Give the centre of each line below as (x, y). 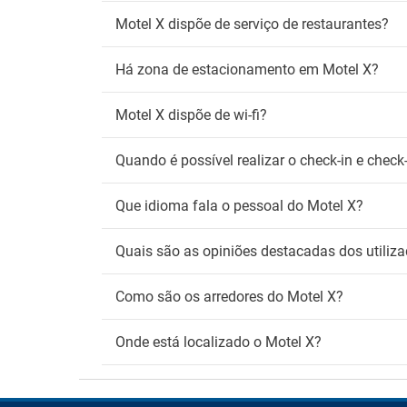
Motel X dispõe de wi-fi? (191, 115)
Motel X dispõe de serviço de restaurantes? (252, 24)
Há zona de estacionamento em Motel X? (247, 69)
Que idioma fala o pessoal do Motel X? (239, 206)
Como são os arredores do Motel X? (229, 297)
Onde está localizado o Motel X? (218, 342)
